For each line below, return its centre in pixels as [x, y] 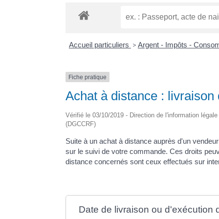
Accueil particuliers [100, 44]
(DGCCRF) [81, 124]
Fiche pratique [88, 77]
